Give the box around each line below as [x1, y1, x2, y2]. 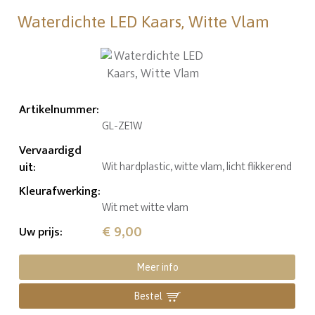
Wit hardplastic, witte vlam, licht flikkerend [102, 157, 292, 176]
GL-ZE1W [102, 116, 143, 136]
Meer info [136, 261, 179, 273]
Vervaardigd [19, 140, 82, 160]
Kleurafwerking [19, 181, 98, 201]
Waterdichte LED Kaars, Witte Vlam [18, 12, 270, 31]
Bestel [134, 290, 163, 302]
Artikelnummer [19, 99, 97, 120]
